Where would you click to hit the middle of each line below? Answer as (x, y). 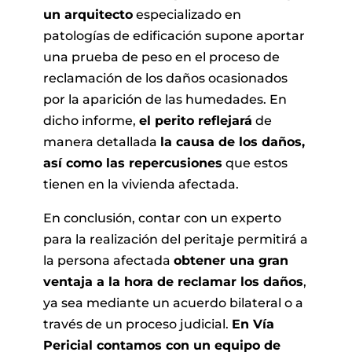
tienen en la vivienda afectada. (141, 184)
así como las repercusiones (132, 163)
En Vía (253, 324)
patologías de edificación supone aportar (174, 35)
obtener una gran (231, 260)
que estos (255, 163)
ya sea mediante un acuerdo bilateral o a (173, 302)
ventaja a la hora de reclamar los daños (173, 281)
